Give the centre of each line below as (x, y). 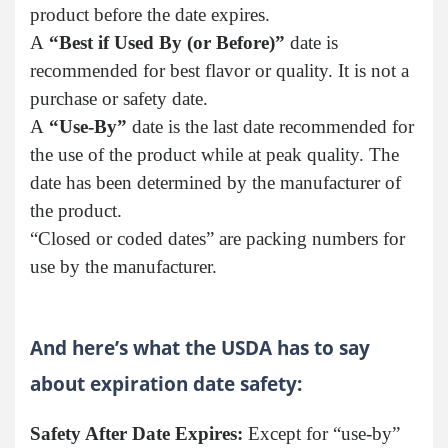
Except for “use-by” (321, 434)
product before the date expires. (150, 15)
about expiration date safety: (166, 384)
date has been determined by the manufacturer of (215, 183)
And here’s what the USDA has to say (200, 348)
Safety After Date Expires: (136, 434)
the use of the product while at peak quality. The (214, 155)
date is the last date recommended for (270, 127)
